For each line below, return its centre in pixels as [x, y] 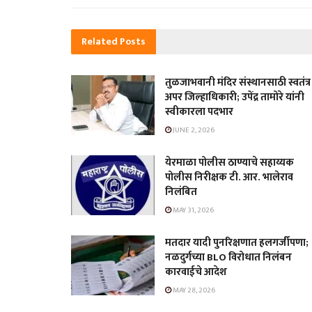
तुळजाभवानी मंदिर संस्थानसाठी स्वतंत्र [238, 82]
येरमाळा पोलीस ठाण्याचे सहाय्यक [229, 162]
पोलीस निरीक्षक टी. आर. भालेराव [229, 177]
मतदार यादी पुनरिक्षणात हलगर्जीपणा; [237, 242]
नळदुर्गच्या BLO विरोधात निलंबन [228, 257]
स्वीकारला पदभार [199, 111]
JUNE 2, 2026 [193, 130]
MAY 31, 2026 [193, 210]
